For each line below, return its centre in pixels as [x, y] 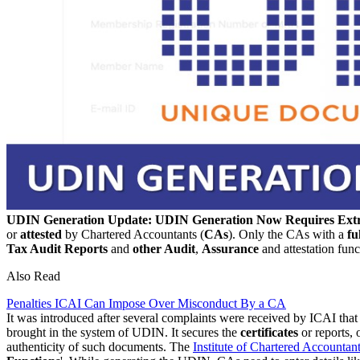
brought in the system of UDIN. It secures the [123, 332]
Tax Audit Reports [57, 248]
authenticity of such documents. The [100, 346]
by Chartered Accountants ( [133, 234]
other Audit [164, 248]
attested [41, 234]
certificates [269, 332]
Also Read [33, 276]
